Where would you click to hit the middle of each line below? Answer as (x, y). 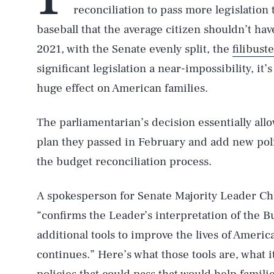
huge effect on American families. (122, 88)
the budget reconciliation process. (124, 161)
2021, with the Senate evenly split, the (135, 49)
